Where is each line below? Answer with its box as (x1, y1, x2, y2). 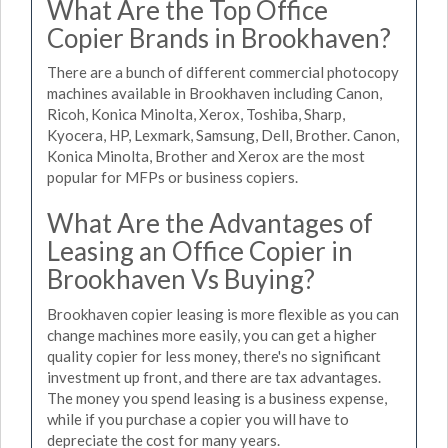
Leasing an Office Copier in (47, 235, 353, 267)
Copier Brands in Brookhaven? (47, 21, 391, 54)
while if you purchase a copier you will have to (47, 409, 349, 428)
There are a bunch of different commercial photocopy (47, 63, 399, 81)
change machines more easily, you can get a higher (47, 325, 377, 344)
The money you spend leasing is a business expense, (47, 388, 387, 407)
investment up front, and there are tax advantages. (47, 367, 381, 386)
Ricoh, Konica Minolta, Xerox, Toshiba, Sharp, (47, 105, 345, 123)
